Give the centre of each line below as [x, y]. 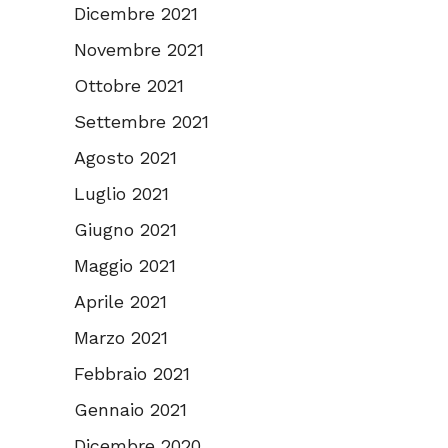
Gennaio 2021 [130, 410]
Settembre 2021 [141, 122]
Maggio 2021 [125, 266]
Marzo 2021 [121, 338]
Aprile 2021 [120, 302]
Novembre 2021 [139, 50]
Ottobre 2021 [129, 86]
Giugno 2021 [125, 230]
